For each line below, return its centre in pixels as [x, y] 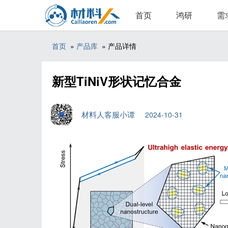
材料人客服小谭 [113, 114]
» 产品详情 [117, 46]
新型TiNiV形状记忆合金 [117, 81]
